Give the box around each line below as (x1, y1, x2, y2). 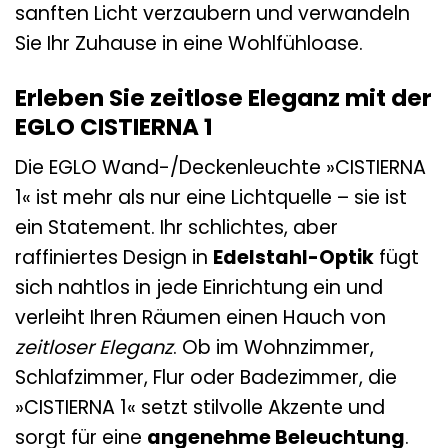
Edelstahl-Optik (213, 244, 374, 272)
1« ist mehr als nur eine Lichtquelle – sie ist (15, 184, 407, 212)
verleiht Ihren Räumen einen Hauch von (15, 304, 386, 332)
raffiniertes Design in (15, 244, 213, 272)
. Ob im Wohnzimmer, (173, 334, 374, 362)
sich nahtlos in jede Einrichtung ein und (15, 274, 383, 302)
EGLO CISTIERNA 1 (15, 110, 213, 143)
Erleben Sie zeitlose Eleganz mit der (15, 81, 432, 114)
